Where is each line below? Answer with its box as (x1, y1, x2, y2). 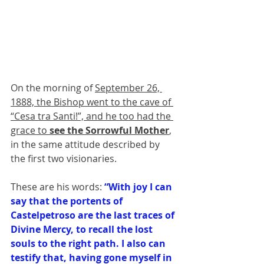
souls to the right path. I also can (11, 236, 168, 250)
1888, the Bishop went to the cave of (11, 95, 173, 108)
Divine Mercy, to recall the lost (11, 222, 155, 236)
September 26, (95, 81, 162, 94)
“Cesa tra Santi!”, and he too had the (11, 109, 173, 123)
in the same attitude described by (11, 137, 162, 151)
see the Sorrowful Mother (49, 123, 169, 137)
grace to (11, 123, 49, 137)
